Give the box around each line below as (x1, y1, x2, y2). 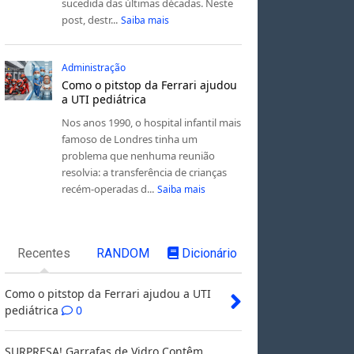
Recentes (17, 246, 71, 262)
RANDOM (96, 246, 150, 262)
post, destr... (61, 12, 118, 27)
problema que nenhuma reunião (61, 148, 215, 163)
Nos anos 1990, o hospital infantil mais (61, 115, 241, 130)
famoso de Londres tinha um (61, 131, 198, 146)
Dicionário (178, 246, 237, 262)
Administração (61, 60, 126, 74)
